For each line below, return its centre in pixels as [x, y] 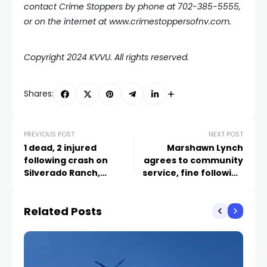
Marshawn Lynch [205, 148]
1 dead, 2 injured [60, 148]
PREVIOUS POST [49, 134]
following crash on [66, 160]
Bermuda [45, 185]
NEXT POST [226, 134]
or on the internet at [66, 21]
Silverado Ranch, [62, 173]
